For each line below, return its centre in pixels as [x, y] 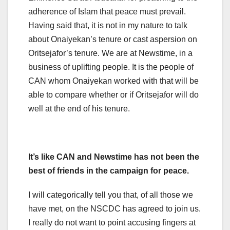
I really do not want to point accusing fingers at [112, 222]
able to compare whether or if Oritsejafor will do [113, 94]
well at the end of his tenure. [79, 108]
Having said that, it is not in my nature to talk [108, 25]
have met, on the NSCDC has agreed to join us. [114, 208]
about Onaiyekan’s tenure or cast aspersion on [113, 39]
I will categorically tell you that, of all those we [111, 195]
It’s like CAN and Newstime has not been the [114, 157]
